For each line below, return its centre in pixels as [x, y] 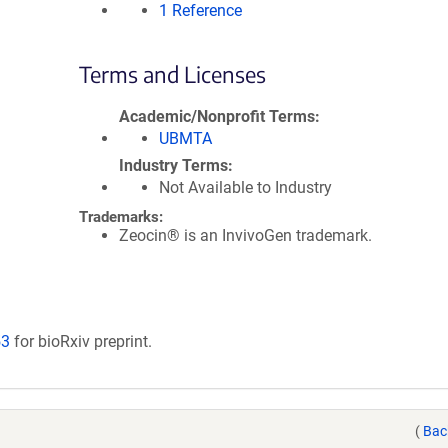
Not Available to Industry [245, 187]
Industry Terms [173, 165]
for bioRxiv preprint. [81, 341]
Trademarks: [121, 217]
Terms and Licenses [172, 74]
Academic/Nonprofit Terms [217, 116]
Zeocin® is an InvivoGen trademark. [245, 235]
